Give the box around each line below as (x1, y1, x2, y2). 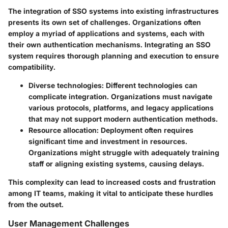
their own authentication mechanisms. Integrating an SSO (8, 40, 211, 49)
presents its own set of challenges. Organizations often (8, 17, 201, 26)
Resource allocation (28, 125, 97, 134)
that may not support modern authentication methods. (28, 114, 218, 123)
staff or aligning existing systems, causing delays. (28, 159, 204, 168)
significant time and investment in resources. (28, 136, 187, 146)
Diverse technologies (28, 80, 102, 90)
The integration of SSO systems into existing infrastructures (8, 6, 219, 15)
